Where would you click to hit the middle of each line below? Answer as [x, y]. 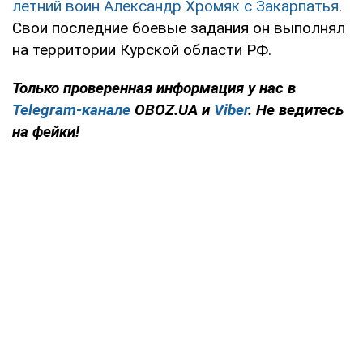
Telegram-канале [71, 109]
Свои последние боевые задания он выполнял [179, 28]
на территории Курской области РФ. [142, 49]
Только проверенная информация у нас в [154, 88]
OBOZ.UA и [172, 109]
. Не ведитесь [296, 109]
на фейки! [46, 131]
